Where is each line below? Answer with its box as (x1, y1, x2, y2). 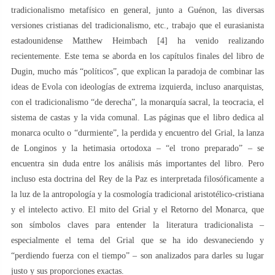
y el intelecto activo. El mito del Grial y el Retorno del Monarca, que (11, 204, 264, 214)
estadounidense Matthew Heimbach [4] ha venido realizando (11, 36, 264, 45)
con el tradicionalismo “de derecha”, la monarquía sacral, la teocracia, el (11, 97, 264, 107)
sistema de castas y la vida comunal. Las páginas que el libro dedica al (11, 112, 264, 122)
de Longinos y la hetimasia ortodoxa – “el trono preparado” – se (11, 143, 264, 153)
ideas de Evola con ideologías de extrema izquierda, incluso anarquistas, (11, 82, 264, 91)
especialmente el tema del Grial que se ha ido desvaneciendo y (11, 235, 264, 245)
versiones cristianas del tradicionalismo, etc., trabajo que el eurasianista (11, 20, 264, 30)
